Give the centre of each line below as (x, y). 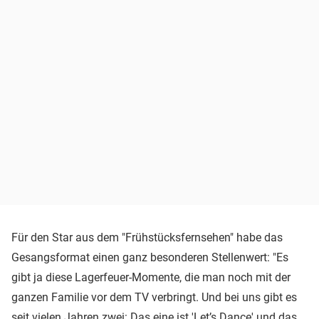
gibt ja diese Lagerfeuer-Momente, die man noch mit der (151, 278)
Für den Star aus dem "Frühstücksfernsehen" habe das (147, 238)
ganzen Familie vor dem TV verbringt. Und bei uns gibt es (154, 298)
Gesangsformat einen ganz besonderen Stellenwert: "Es (150, 258)
